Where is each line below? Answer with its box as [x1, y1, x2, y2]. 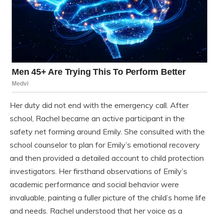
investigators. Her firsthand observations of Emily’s [10, 166, 187, 176]
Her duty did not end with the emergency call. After [10, 100, 189, 110]
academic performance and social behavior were [10, 179, 179, 190]
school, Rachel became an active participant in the [10, 113, 185, 124]
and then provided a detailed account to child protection [10, 153, 204, 163]
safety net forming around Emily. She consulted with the [10, 127, 205, 137]
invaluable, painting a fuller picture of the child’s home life [10, 193, 206, 203]
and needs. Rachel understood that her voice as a [10, 206, 182, 216]
